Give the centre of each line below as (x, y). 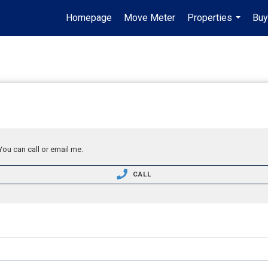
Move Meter (150, 18)
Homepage (89, 18)
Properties (210, 18)
